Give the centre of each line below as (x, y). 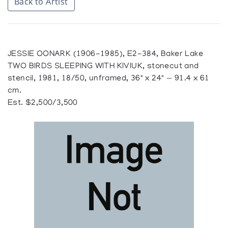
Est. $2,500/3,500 (43, 104)
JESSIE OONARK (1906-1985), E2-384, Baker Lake (106, 55)
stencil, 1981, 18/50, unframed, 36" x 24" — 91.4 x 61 (109, 79)
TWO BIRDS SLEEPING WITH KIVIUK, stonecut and (103, 67)
